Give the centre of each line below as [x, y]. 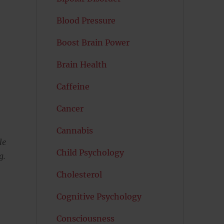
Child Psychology [90, 152]
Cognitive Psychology [99, 196]
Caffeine [73, 86]
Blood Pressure [86, 20]
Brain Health [81, 64]
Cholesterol [79, 174]
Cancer [70, 108]
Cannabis [74, 130]
